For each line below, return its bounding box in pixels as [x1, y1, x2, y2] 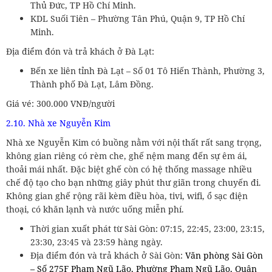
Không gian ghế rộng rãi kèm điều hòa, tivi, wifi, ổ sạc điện [6, 189, 248, 202]
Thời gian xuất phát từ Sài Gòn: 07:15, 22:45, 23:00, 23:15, [30, 222, 265, 234]
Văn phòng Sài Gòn [185, 249, 263, 261]
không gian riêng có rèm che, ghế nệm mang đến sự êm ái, [6, 149, 247, 161]
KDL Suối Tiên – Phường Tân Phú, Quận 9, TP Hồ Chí [30, 12, 245, 24]
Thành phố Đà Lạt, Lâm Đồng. [30, 78, 154, 90]
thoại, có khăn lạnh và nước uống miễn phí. [6, 203, 184, 215]
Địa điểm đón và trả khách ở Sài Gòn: [30, 249, 185, 261]
